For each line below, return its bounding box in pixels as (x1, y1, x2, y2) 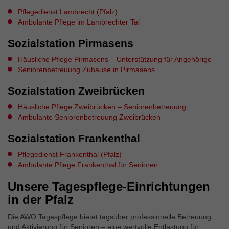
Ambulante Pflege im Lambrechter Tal (18, 18, 140, 26)
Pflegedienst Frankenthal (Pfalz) (18, 150, 122, 158)
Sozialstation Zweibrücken (8, 85, 145, 97)
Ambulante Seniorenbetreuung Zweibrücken (18, 113, 161, 121)
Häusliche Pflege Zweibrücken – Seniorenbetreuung (18, 103, 186, 111)
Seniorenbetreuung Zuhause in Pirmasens (18, 65, 155, 74)
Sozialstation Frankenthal (8, 132, 140, 144)
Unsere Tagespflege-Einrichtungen (8, 179, 210, 193)
